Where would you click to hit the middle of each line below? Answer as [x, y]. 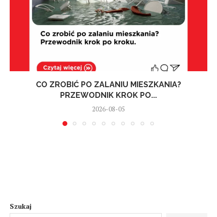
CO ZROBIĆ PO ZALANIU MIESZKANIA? [108, 85]
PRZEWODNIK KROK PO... [108, 95]
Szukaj [21, 206]
